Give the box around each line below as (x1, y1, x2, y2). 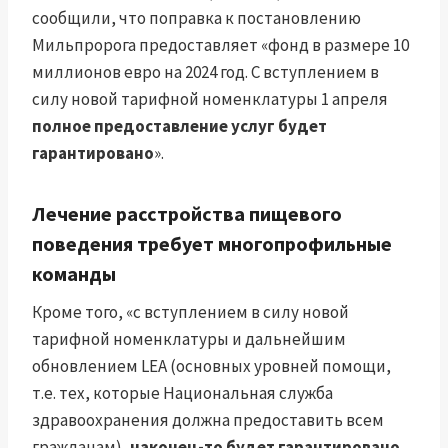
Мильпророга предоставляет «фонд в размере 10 (32, 34, 409, 57)
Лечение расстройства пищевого (32, 201, 342, 227)
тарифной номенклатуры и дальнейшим (32, 328, 346, 351)
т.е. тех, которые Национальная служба (32, 382, 333, 405)
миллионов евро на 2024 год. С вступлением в (32, 61, 379, 84)
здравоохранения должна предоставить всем (32, 409, 384, 432)
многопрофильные (214, 231, 392, 257)
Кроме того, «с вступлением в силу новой (32, 301, 349, 324)
